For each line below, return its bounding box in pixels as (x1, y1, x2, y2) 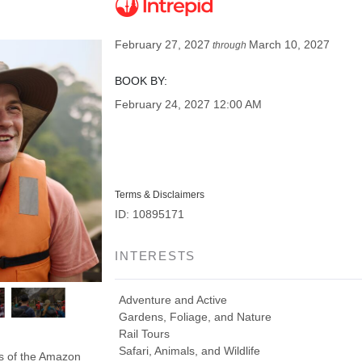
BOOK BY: (115, 74, 168, 87)
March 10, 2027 (249, 38, 330, 51)
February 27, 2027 (115, 38, 211, 51)
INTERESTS (115, 249, 196, 263)
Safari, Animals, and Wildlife (119, 344, 261, 357)
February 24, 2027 (115, 98, 211, 111)
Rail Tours (119, 327, 170, 340)
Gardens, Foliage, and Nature (119, 310, 272, 323)
